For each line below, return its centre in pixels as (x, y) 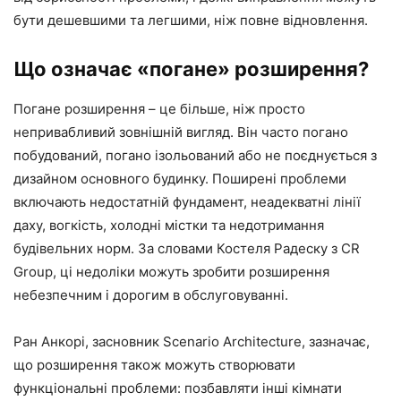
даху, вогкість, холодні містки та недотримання (169, 225)
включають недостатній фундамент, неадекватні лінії (187, 202)
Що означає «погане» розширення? (191, 69)
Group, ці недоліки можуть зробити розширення (171, 272)
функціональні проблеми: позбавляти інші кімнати (178, 388)
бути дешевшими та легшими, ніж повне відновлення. (191, 20)
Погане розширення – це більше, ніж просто (159, 109)
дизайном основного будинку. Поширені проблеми (180, 179)
